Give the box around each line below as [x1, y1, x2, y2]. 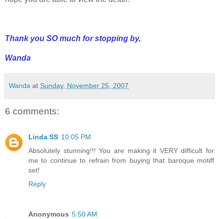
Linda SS [28, 132, 58, 141]
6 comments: [5, 106, 59, 117]
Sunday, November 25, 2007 [40, 82, 129, 90]
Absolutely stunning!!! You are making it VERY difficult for [28, 146, 214, 154]
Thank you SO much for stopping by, [5, 34, 141, 43]
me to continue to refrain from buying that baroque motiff [28, 156, 214, 164]
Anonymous [28, 210, 69, 218]
